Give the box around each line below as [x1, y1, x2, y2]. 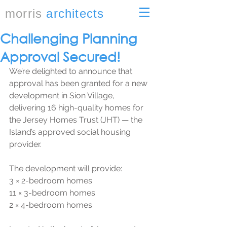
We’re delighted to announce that [9, 66, 134, 76]
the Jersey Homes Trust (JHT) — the [9, 115, 144, 125]
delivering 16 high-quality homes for [9, 103, 145, 112]
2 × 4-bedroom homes [9, 200, 92, 210]
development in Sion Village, [9, 91, 117, 100]
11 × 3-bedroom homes [9, 188, 95, 198]
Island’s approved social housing [9, 127, 133, 137]
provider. [9, 139, 42, 149]
